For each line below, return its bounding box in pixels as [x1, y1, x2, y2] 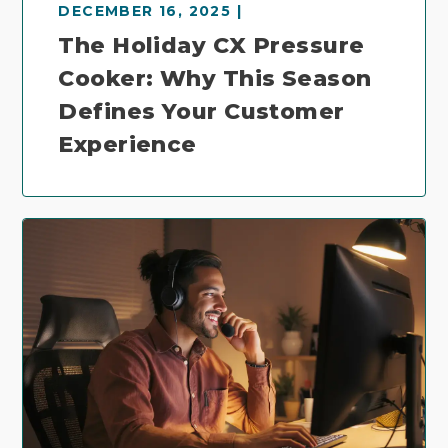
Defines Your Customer [58, 98, 345, 126]
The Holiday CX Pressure [58, 32, 365, 60]
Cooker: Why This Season [58, 65, 372, 93]
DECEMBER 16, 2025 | [58, 2, 243, 21]
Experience [58, 131, 197, 159]
